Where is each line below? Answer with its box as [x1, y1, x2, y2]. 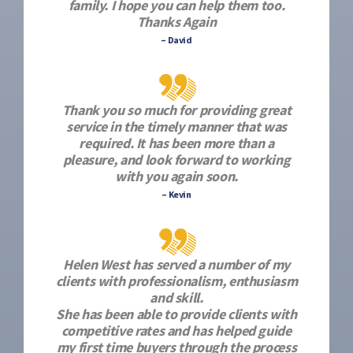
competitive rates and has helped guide [61, 321, 292, 340]
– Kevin [162, 188, 191, 200]
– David [161, 34, 192, 46]
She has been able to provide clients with [56, 305, 297, 323]
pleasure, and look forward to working [62, 150, 291, 169]
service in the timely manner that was [66, 117, 287, 136]
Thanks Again [136, 13, 217, 31]
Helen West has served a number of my [62, 255, 291, 273]
